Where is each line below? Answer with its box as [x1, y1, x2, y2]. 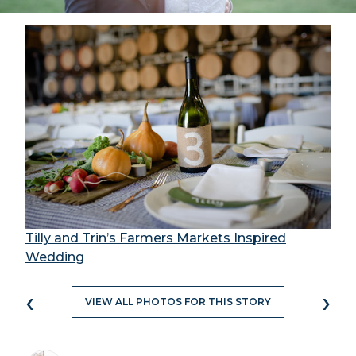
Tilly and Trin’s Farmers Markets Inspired [25, 230, 286, 246]
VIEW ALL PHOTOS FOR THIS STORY [85, 295, 271, 308]
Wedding [25, 249, 84, 265]
